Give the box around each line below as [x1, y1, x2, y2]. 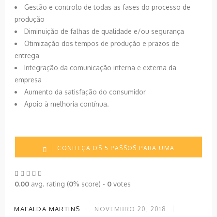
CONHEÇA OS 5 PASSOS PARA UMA [57, 144, 175, 152]
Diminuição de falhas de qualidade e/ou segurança [24, 27, 184, 35]
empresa [15, 75, 42, 84]
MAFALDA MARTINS [12, 204, 80, 213]
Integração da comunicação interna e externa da [24, 63, 176, 72]
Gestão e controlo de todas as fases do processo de [24, 2, 190, 11]
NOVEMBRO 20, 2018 [94, 204, 167, 213]
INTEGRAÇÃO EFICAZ [74, 166, 143, 174]
